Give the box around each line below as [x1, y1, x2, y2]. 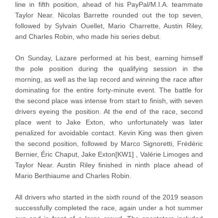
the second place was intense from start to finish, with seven [15, 97, 203, 105]
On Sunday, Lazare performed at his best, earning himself [15, 54, 203, 62]
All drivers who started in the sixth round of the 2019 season [15, 193, 203, 201]
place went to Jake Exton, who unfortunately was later [15, 118, 203, 127]
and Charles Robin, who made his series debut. [15, 33, 161, 41]
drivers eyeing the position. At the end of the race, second [15, 108, 203, 116]
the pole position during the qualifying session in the [15, 65, 203, 73]
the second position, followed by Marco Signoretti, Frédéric [15, 140, 203, 148]
